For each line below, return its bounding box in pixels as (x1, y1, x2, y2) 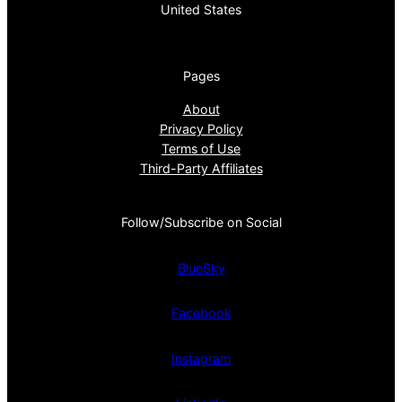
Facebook (170, 305, 232, 321)
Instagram (171, 350, 231, 366)
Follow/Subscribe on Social (120, 214, 282, 230)
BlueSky (177, 259, 225, 275)
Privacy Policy (159, 120, 243, 136)
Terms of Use (162, 140, 240, 156)
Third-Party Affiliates (139, 160, 263, 176)
